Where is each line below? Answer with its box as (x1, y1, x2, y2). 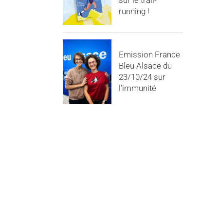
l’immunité (118, 83, 156, 93)
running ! (118, 6, 149, 16)
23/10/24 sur (118, 72, 165, 82)
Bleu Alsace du (118, 61, 172, 71)
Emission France (118, 50, 180, 60)
